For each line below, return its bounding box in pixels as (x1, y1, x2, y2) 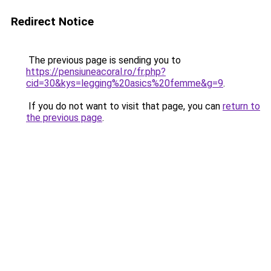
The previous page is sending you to (26, 54, 181, 66)
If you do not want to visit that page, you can (26, 100, 223, 112)
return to (223, 100, 260, 112)
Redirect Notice (11, 15, 94, 28)
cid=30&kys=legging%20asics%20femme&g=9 (26, 77, 223, 89)
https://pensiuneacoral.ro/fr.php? (26, 66, 166, 77)
